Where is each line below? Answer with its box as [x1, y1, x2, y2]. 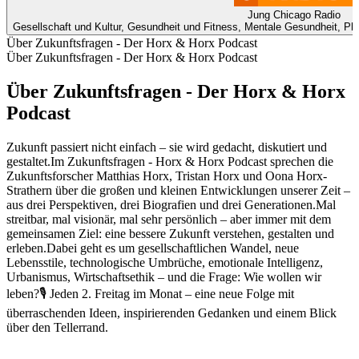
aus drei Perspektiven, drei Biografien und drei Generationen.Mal [6, 197, 336, 212]
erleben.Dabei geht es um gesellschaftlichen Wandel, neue [6, 240, 299, 255]
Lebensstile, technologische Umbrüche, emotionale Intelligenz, [6, 255, 323, 269]
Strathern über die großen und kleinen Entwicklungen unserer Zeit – [6, 183, 350, 197]
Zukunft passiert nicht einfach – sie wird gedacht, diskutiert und [6, 139, 327, 154]
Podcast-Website [6, 334, 90, 349]
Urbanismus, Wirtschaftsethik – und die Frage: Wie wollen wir [6, 269, 321, 284]
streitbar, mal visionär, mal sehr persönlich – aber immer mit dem [6, 212, 331, 226]
